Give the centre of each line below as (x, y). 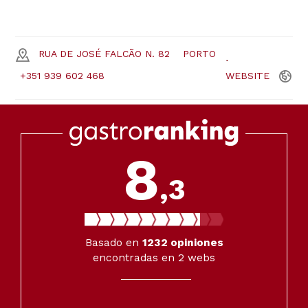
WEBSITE (248, 76)
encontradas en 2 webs (154, 258)
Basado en (113, 243)
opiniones (195, 243)
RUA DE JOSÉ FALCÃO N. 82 (104, 54)
